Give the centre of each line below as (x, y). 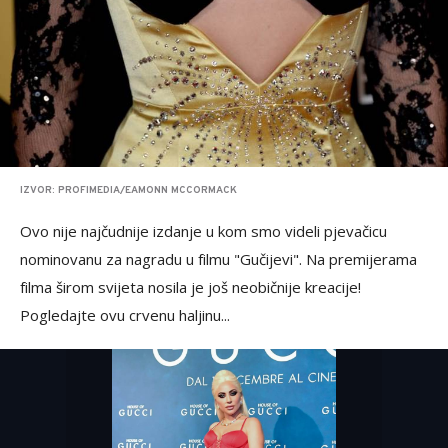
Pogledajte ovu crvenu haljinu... (125, 315)
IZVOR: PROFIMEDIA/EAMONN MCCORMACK (128, 191)
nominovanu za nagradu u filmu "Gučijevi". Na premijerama (218, 259)
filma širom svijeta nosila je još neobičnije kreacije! (190, 287)
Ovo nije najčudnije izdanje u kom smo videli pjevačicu (203, 231)
